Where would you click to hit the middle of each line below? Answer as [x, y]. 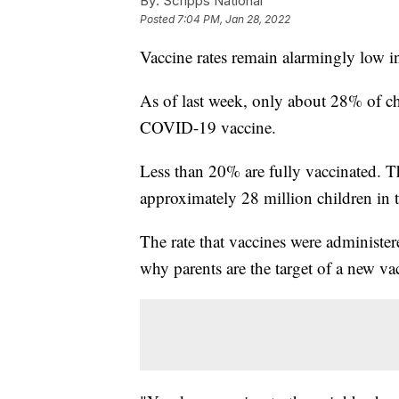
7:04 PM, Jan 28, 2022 [234, 20]
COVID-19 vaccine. [208, 127]
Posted [159, 20]
